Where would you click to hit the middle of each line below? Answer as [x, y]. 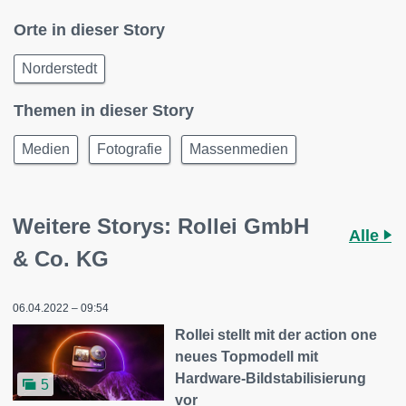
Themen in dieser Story [104, 111]
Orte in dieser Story [89, 30]
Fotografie [130, 150]
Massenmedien [239, 150]
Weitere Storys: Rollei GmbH [161, 227]
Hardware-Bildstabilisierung [271, 379]
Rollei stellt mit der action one [276, 335]
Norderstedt [59, 69]
